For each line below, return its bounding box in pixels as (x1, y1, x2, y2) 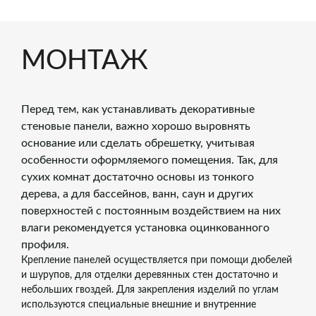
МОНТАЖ (21, 47, 148, 74)
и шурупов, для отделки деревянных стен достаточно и (21, 270, 278, 280)
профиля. (21, 239, 69, 250)
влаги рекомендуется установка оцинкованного (21, 222, 269, 233)
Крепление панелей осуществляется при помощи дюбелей (21, 255, 292, 265)
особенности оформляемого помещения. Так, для (21, 154, 278, 166)
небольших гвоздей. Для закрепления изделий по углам (21, 285, 279, 295)
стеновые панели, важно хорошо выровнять (21, 121, 250, 132)
